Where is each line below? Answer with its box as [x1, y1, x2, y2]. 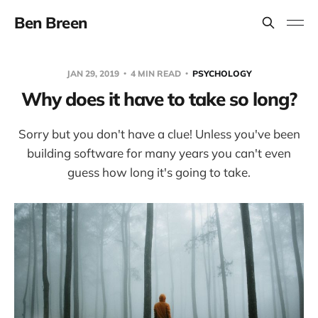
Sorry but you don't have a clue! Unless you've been [18, 126, 300, 141]
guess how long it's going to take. [67, 165, 251, 180]
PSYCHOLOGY [192, 68, 252, 79]
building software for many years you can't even [27, 146, 291, 160]
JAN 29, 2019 [66, 68, 121, 79]
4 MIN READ [128, 68, 183, 79]
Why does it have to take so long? [21, 87, 297, 111]
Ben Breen [14, 13, 88, 33]
